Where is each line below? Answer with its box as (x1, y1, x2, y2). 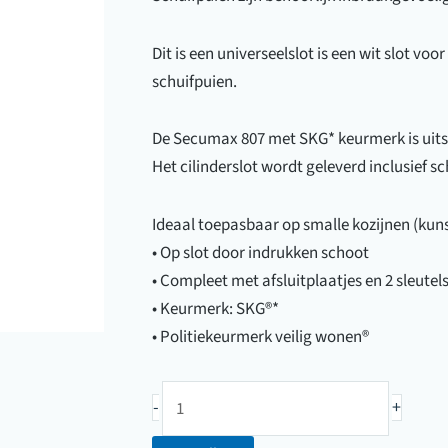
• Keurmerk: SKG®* (152, 297, 279, 321)
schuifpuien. (152, 69, 237, 94)
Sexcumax (161, 409, 234, 434)
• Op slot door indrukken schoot (152, 241, 369, 265)
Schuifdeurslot (161, 381, 263, 406)
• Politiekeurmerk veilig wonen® (152, 325, 369, 349)
